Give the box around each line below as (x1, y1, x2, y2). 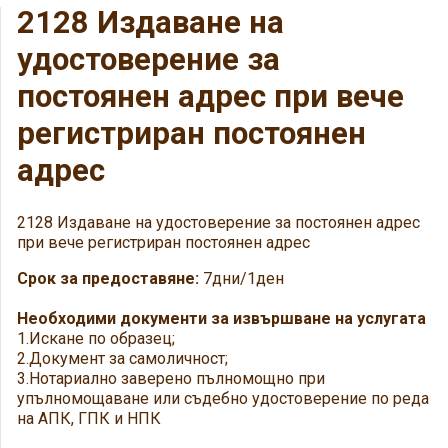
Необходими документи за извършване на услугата (17, 309, 426, 328)
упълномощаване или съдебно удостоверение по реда (17, 389, 429, 408)
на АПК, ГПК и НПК (17, 409, 161, 428)
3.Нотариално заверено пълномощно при (17, 369, 325, 388)
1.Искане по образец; (17, 329, 175, 348)
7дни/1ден (199, 269, 284, 288)
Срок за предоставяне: (17, 269, 199, 288)
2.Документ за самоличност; (17, 349, 228, 368)
